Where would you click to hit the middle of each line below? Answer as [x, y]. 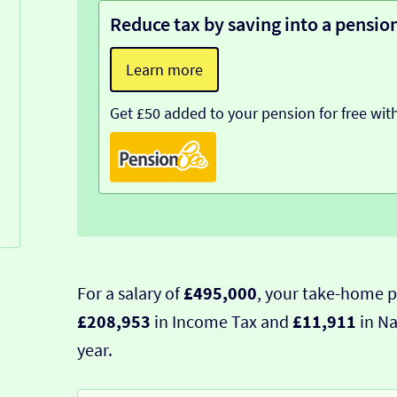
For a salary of [130, 292]
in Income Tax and [221, 321]
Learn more [164, 70]
